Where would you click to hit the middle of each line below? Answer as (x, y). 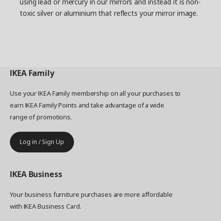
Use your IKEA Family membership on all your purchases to (95, 93)
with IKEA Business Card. (46, 206)
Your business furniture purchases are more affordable (91, 194)
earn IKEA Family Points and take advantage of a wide (87, 105)
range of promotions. (41, 117)
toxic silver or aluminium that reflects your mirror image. (109, 13)
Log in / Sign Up (42, 142)
